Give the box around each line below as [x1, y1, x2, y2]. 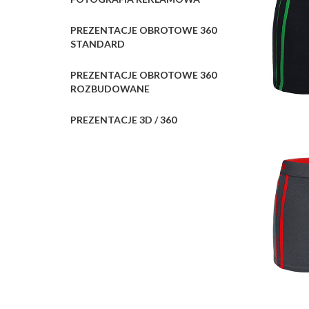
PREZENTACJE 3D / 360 [70, 114, 177, 126]
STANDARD [70, 38, 125, 50]
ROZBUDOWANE [70, 83, 150, 94]
